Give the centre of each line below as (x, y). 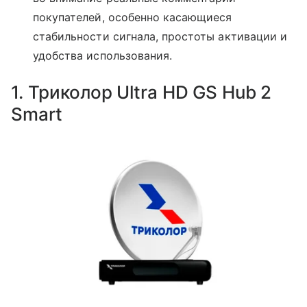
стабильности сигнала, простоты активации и (160, 37)
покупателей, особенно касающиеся (133, 17)
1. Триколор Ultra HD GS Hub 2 (142, 93)
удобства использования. (103, 56)
